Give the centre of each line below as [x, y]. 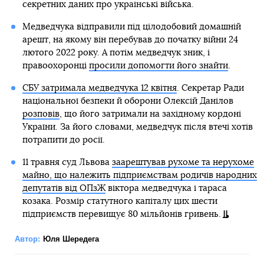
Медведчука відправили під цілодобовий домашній [131, 27]
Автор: [27, 239]
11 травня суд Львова [67, 163]
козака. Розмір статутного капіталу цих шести [120, 202]
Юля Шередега [71, 239]
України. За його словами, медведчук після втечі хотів [137, 127]
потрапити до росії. [63, 140]
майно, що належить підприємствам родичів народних [139, 176]
